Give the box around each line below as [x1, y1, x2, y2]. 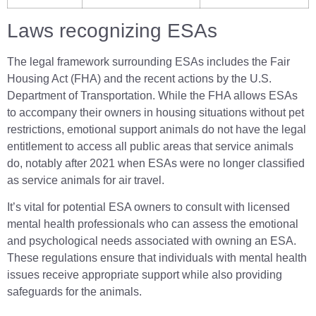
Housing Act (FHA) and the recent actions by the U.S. [7, 72, 272, 85]
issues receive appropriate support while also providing [7, 269, 282, 281]
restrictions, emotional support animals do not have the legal [7, 123, 306, 135]
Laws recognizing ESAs [7, 19, 217, 42]
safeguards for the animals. [7, 286, 142, 298]
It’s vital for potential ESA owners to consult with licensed [7, 201, 290, 214]
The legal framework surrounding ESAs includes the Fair [7, 55, 290, 68]
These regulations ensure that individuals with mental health [7, 252, 307, 265]
